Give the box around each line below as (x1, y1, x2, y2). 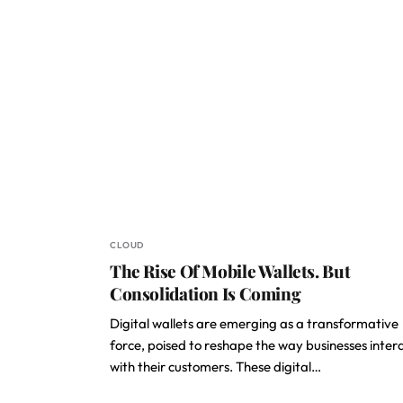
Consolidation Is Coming (110, 282, 304, 305)
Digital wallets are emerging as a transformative (110, 315, 399, 332)
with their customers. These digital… (110, 358, 321, 375)
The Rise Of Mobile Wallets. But (110, 259, 351, 282)
